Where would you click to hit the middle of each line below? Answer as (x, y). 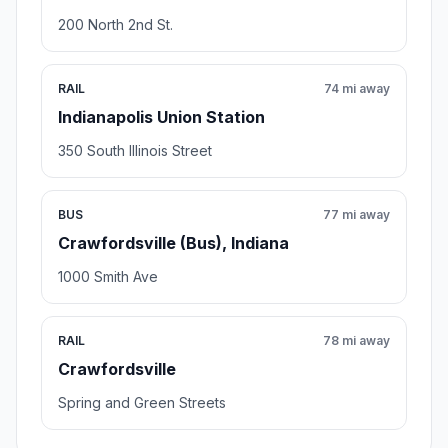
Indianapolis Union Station (161, 117)
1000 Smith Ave (108, 277)
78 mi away (356, 341)
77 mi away (356, 215)
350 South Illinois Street (135, 151)
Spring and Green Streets (142, 403)
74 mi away (357, 89)
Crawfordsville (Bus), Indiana (173, 243)
